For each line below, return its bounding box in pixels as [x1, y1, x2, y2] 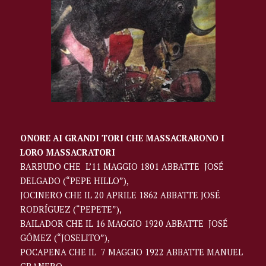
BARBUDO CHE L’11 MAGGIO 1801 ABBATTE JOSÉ [20, 161, 224, 173]
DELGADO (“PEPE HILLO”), [20, 175, 129, 187]
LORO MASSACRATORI [20, 147, 116, 159]
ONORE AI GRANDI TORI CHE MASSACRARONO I [20, 132, 225, 144]
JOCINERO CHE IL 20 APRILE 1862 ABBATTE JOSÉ [20, 189, 221, 201]
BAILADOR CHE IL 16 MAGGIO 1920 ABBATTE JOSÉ [20, 218, 229, 230]
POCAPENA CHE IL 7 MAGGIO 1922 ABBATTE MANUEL [20, 246, 243, 258]
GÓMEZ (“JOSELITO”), [20, 232, 110, 244]
